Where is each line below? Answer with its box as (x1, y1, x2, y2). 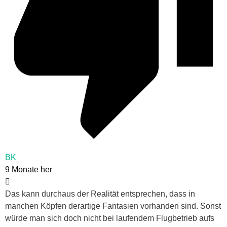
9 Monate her (5, 165, 52, 174)
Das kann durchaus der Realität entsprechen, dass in (5, 190, 195, 199)
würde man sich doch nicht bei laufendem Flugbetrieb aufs (5, 214, 214, 223)
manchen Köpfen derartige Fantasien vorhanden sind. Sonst (5, 202, 221, 211)
